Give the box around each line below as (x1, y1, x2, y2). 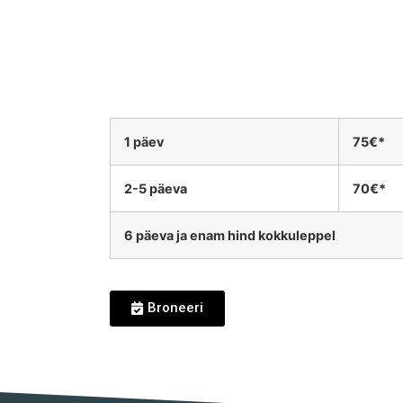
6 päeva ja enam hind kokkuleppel (124, 228, 336, 244)
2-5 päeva (124, 181, 187, 197)
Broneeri (148, 300, 203, 317)
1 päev (124, 134, 164, 150)
